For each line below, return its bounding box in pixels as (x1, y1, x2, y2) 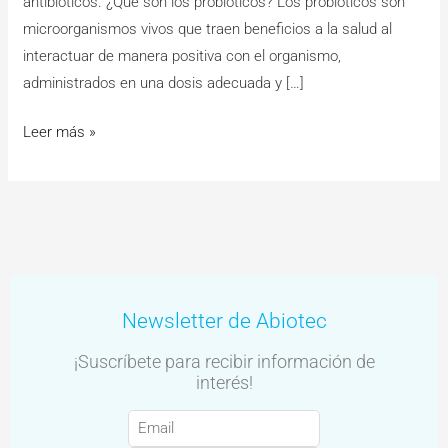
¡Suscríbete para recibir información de (73, 350, 375, 372)
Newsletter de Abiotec (121, 308, 327, 333)
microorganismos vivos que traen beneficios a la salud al (23, 19, 393, 38)
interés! (195, 371, 253, 393)
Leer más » (23, 123, 97, 142)
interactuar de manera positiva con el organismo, (23, 46, 342, 65)
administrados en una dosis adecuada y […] (23, 73, 305, 92)
